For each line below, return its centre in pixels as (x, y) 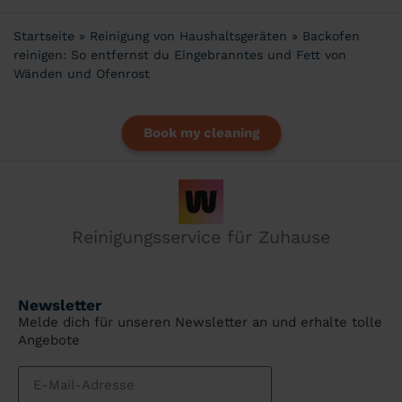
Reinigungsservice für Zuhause (201, 237)
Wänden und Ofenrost (82, 74)
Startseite (44, 36)
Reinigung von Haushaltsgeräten (188, 36)
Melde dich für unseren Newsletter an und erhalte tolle (200, 323)
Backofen (331, 36)
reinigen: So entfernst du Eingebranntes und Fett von (180, 55)
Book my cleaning (201, 132)
